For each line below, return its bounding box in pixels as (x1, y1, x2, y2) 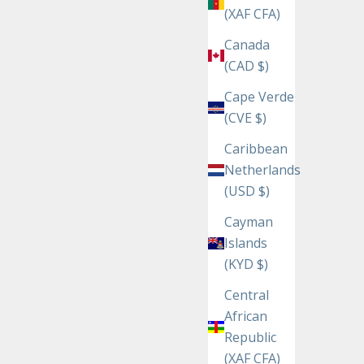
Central (224, 286, 269, 305)
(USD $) (224, 182, 270, 201)
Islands (224, 234, 267, 253)
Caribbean (224, 140, 288, 158)
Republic (224, 328, 276, 347)
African (224, 307, 267, 326)
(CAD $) (224, 57, 269, 76)
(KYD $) (224, 255, 268, 274)
